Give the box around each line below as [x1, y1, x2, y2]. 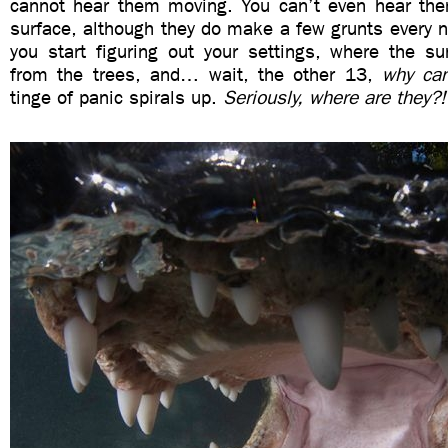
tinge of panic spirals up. [10, 86, 223, 109]
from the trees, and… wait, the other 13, [10, 63, 383, 86]
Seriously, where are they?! [223, 86, 446, 109]
